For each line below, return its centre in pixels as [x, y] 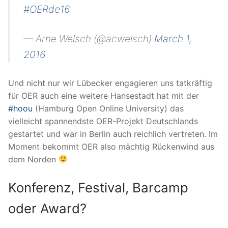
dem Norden [33, 159]
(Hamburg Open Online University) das [108, 108]
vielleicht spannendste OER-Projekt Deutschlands [103, 121]
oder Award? [47, 209]
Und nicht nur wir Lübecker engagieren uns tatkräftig [110, 83]
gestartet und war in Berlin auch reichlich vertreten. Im [113, 134]
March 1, [173, 39]
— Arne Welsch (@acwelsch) [89, 39]
